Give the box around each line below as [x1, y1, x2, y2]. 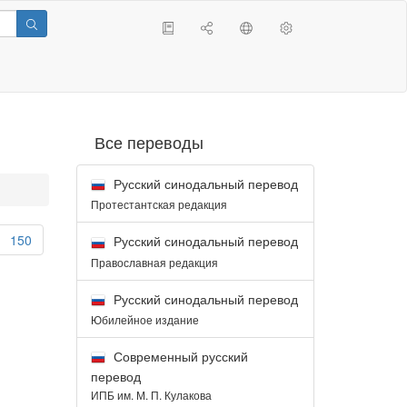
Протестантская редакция [90, 196, 227, 213]
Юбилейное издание [90, 311, 199, 327]
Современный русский [109, 346, 248, 365]
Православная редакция [90, 253, 218, 270]
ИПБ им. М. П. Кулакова [90, 387, 212, 403]
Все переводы [94, 130, 203, 154]
